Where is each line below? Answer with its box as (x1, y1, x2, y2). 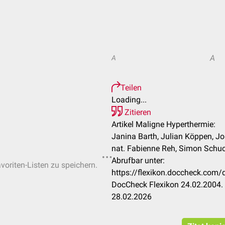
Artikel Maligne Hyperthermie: (111, 120, 215, 129)
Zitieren (123, 107, 151, 117)
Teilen (121, 83, 142, 92)
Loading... (111, 95, 147, 104)
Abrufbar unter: (111, 156, 165, 165)
